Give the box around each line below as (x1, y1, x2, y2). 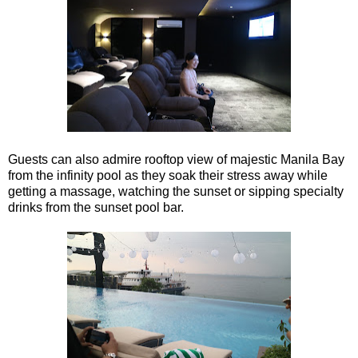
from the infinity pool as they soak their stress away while (8, 168, 328, 182)
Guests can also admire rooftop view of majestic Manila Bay (8, 152, 344, 166)
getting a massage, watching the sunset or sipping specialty (8, 184, 344, 198)
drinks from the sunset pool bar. (8, 200, 184, 214)
